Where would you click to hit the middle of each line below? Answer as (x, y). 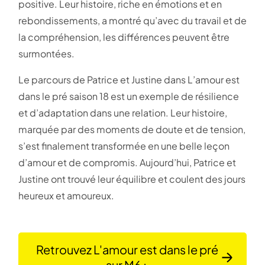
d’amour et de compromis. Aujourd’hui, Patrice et (127, 163)
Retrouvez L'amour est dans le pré (127, 250)
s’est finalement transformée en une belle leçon (124, 146)
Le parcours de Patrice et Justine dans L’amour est (129, 80)
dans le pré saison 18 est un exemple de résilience (129, 96)
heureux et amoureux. (67, 196)
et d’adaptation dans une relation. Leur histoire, (123, 113)
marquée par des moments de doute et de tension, (132, 130)
